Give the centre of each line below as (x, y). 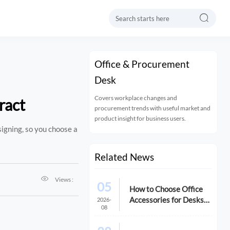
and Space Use (154, 221)
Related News (124, 157)
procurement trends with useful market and (152, 108)
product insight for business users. (140, 118)
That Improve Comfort (167, 210)
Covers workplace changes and (136, 98)
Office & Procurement (142, 64)
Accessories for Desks (167, 199)
